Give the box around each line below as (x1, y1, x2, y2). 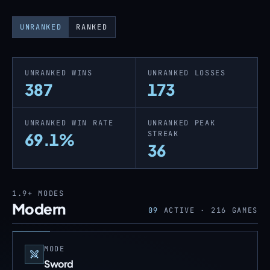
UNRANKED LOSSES (147, 68, 226, 78)
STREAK (147, 129, 179, 139)
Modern (12, 199, 66, 218)
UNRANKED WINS (25, 68, 93, 78)
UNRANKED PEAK (147, 118, 216, 128)
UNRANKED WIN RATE (25, 118, 114, 128)
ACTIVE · (159, 206, 206, 215)
